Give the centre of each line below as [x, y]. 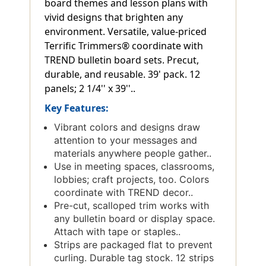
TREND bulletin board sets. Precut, [122, 60]
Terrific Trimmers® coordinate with [124, 45]
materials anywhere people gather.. [133, 153]
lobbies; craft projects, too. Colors [132, 179]
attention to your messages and [126, 140]
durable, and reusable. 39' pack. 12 [122, 74]
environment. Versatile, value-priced [126, 31]
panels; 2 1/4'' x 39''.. [90, 88]
